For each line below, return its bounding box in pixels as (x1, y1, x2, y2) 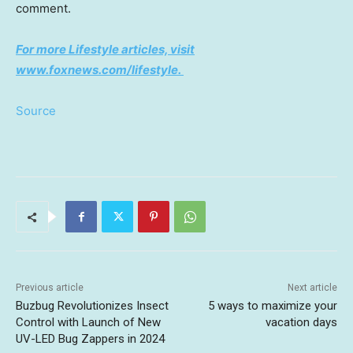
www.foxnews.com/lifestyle (16, 62, 178, 78)
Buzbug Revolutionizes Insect (16, 299, 169, 314)
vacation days (265, 315, 337, 330)
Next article (287, 282, 337, 294)
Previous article (16, 282, 84, 294)
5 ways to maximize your (207, 299, 337, 314)
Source (16, 103, 56, 119)
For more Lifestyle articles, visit (16, 42, 195, 58)
